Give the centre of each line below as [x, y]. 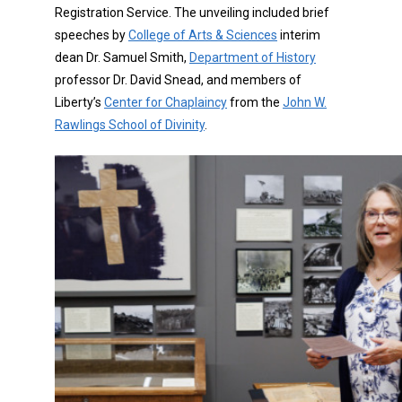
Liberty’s [79, 103]
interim [299, 35]
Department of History [253, 58]
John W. [305, 103]
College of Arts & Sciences [203, 35]
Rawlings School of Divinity [130, 125]
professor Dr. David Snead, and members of [178, 80]
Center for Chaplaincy [166, 103]
